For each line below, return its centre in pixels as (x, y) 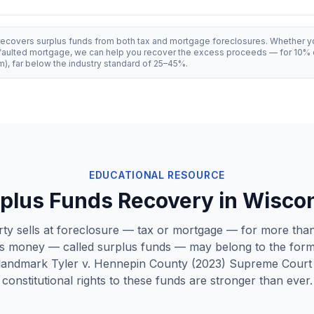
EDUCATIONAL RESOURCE (157, 175)
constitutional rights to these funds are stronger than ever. (157, 280)
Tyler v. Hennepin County (120, 264)
